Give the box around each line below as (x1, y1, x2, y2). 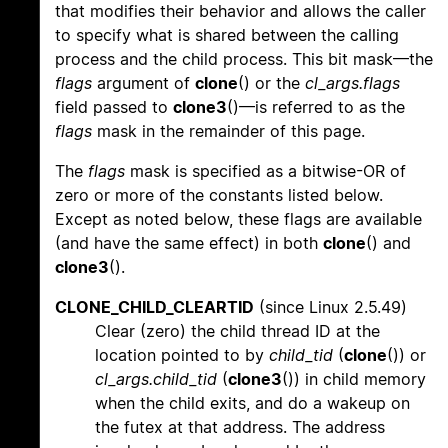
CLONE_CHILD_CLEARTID (55, 297, 254, 318)
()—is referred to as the (227, 97, 405, 118)
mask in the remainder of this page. (92, 121, 365, 142)
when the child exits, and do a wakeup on (95, 393, 410, 414)
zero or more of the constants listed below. (55, 185, 383, 206)
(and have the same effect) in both (55, 233, 323, 254)
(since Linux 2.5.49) (254, 297, 407, 318)
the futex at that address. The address (95, 417, 385, 438)
